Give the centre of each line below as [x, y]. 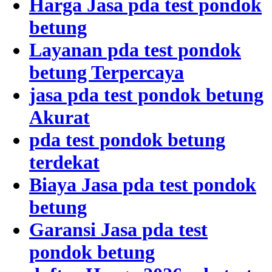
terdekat [64, 162]
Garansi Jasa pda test [118, 229]
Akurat [59, 117]
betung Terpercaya [107, 72]
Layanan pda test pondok [135, 49]
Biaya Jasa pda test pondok [143, 184]
